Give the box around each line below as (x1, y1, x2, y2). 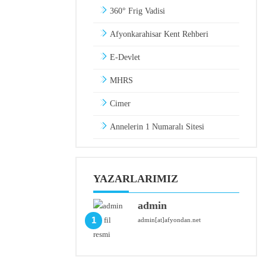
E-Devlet (107, 53, 140, 62)
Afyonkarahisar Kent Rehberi (107, 30, 208, 39)
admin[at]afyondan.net (138, 216, 201, 224)
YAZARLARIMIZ (93, 173, 178, 185)
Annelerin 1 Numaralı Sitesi (107, 122, 204, 132)
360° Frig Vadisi (107, 7, 165, 16)
